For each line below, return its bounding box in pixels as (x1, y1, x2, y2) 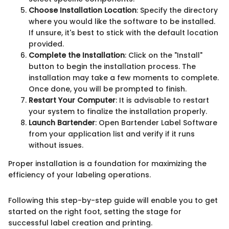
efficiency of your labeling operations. (8, 169, 151, 180)
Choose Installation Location (29, 5, 136, 15)
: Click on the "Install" (125, 50, 202, 60)
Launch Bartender (29, 117, 95, 128)
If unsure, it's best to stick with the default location (29, 27, 218, 38)
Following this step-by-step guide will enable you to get (8, 195, 218, 205)
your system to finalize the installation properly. (29, 106, 207, 117)
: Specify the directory (136, 5, 218, 15)
